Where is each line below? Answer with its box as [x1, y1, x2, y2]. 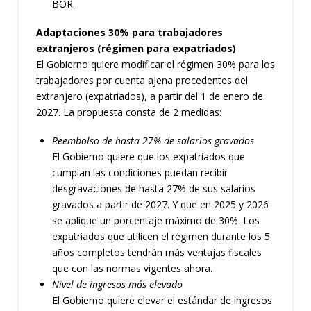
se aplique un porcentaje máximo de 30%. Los [52, 214, 260, 228]
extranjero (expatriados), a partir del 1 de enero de [35, 89, 263, 103]
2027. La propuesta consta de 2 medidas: [35, 105, 221, 119]
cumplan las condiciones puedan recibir [52, 166, 228, 180]
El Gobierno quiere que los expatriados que [52, 150, 246, 164]
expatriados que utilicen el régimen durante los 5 [52, 230, 271, 244]
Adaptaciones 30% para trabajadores [35, 25, 223, 39]
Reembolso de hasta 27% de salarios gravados [52, 134, 255, 148]
